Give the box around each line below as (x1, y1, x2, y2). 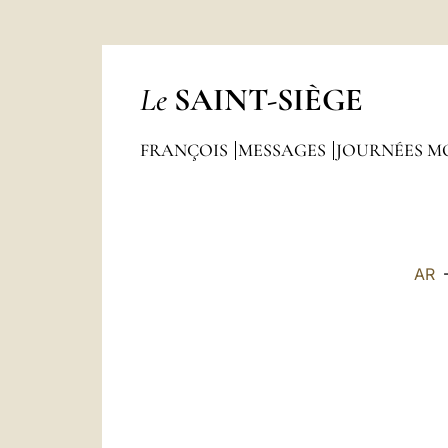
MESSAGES (237, 139, 330, 161)
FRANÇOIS (139, 139, 232, 161)
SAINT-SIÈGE (173, 80, 363, 119)
